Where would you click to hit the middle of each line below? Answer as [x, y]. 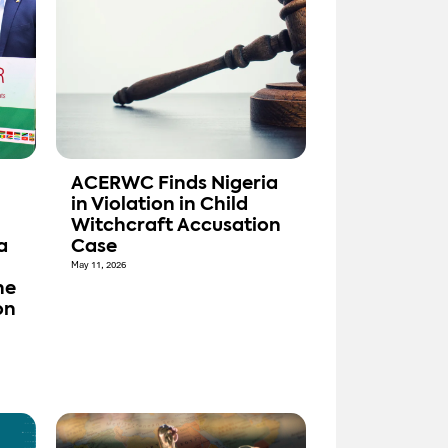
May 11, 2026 [98, 265]
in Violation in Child [159, 205]
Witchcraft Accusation [176, 226]
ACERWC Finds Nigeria [174, 184]
